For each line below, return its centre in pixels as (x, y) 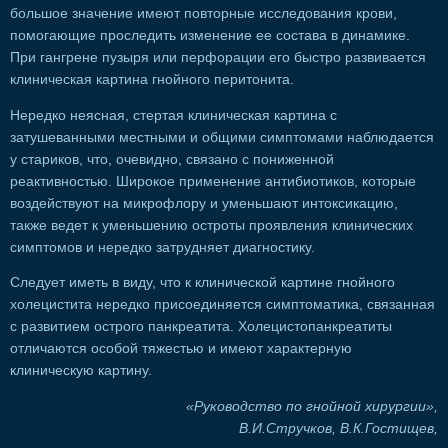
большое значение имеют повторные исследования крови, (203, 13)
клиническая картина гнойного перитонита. (152, 79)
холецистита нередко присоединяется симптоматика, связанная (222, 305)
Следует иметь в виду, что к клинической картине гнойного (202, 283)
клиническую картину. (81, 371)
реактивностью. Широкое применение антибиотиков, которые (213, 181)
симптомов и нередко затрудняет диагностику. (162, 247)
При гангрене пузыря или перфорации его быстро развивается (218, 57)
